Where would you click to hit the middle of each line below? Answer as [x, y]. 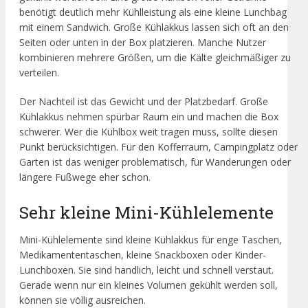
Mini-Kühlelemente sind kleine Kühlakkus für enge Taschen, [151, 239]
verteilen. [39, 73]
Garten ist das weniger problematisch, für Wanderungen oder [155, 162]
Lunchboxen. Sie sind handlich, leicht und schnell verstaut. [146, 269]
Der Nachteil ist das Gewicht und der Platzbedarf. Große [144, 102]
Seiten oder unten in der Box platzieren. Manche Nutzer [143, 43]
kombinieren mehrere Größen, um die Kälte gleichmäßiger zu [155, 58]
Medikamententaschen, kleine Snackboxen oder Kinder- [143, 254]
